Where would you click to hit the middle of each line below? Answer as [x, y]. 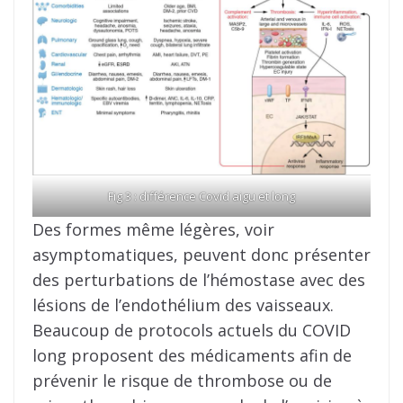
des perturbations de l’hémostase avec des [199, 279]
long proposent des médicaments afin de [192, 355]
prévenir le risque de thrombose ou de [182, 380]
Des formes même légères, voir [153, 229]
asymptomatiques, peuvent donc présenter [201, 254]
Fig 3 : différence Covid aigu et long [201, 196]
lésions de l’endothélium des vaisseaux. [183, 304]
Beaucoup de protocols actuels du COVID [192, 330]
